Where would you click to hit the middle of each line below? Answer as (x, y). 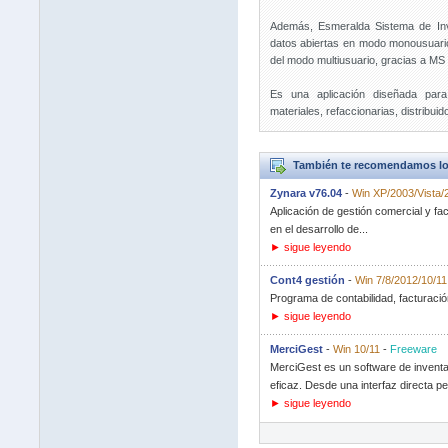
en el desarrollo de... (318, 229)
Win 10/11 (356, 349)
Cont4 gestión (307, 280)
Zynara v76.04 (305, 193)
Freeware (413, 349)
